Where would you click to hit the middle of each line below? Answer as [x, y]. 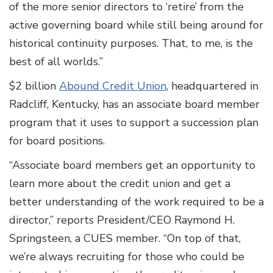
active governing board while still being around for [136, 25]
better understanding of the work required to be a [136, 202]
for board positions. [57, 141]
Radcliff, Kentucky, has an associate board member [134, 105]
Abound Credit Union [113, 86]
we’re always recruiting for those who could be [127, 257]
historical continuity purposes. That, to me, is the [131, 44]
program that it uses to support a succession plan [134, 123]
